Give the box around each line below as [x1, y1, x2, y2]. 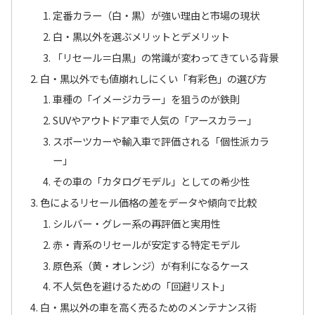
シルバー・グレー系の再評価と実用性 [52, 215, 220, 231]
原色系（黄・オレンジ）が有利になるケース [52, 257, 249, 273]
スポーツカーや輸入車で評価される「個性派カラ [52, 134, 269, 149]
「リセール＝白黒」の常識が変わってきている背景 [52, 49, 278, 65]
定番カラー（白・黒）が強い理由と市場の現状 [52, 7, 259, 22]
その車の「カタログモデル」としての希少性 [52, 174, 250, 189]
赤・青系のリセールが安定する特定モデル [52, 236, 240, 252]
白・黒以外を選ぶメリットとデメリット [52, 28, 230, 44]
